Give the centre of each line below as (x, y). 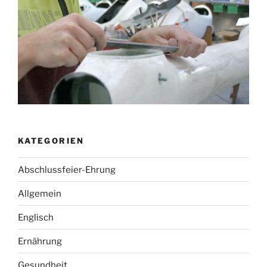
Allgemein (40, 193)
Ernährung (40, 241)
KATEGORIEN (51, 140)
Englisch (36, 217)
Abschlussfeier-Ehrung (67, 170)
